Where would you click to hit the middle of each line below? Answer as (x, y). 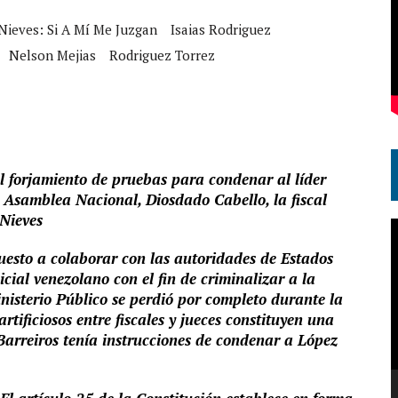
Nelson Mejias (52, 55)
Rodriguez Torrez (162, 55)
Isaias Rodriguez (221, 29)
